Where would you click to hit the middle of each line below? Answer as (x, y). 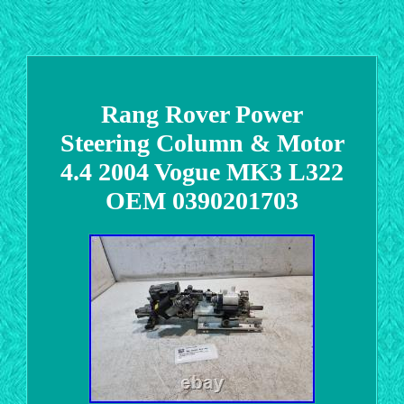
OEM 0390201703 (202, 200)
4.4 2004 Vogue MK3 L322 (202, 171)
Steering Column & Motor (202, 142)
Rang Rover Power (202, 114)
